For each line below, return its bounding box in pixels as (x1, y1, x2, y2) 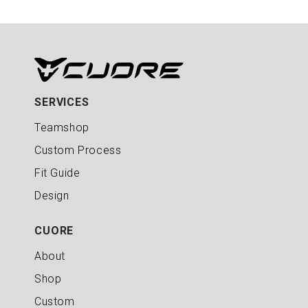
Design (34, 189, 69, 202)
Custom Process (34, 144, 122, 157)
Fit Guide (34, 166, 80, 179)
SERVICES (34, 96, 89, 109)
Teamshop (34, 121, 89, 134)
